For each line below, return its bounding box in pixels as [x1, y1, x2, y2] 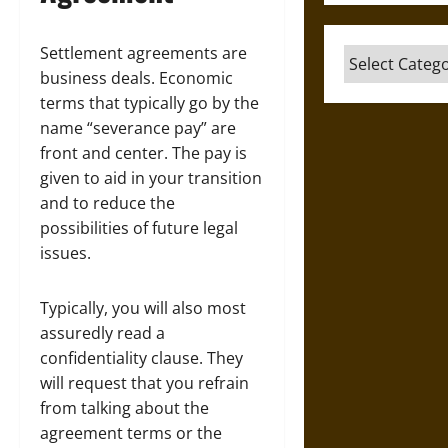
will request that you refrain [40, 372, 249, 394]
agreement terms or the [40, 422, 222, 444]
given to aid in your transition [40, 167, 262, 189]
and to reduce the [40, 192, 175, 214]
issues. [40, 242, 91, 264]
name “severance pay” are [40, 117, 236, 139]
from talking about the [40, 397, 209, 419]
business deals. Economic [40, 67, 233, 89]
